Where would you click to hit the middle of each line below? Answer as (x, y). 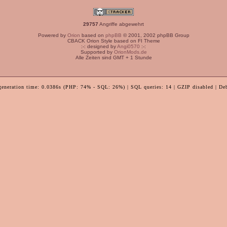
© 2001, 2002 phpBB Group (155, 35)
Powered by (52, 35)
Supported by (97, 52)
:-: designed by (99, 46)
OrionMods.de (130, 52)
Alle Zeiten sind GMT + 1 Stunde (113, 58)
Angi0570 (128, 46)
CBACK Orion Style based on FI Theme (113, 41)
